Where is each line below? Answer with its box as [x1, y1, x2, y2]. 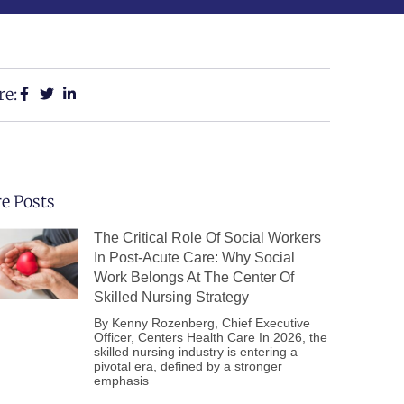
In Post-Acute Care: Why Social [94, 250, 295, 265]
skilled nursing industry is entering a [94, 344, 298, 359]
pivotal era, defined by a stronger [94, 359, 282, 373]
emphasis [94, 373, 149, 388]
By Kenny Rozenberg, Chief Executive [94, 316, 310, 330]
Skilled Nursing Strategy [94, 289, 249, 305]
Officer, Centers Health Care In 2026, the [94, 330, 327, 344]
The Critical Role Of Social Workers [94, 230, 321, 245]
